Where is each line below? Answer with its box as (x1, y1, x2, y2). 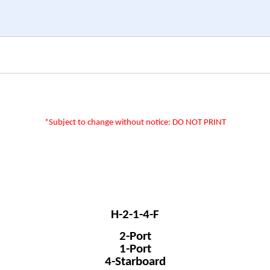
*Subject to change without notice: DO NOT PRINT (44, 118, 226, 127)
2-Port (119, 230, 151, 243)
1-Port (119, 242, 151, 256)
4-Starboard (104, 255, 166, 268)
